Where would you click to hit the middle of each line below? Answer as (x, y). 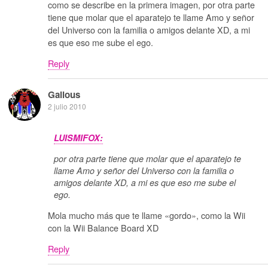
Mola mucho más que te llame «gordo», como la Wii (147, 215)
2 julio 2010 (67, 106)
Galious (64, 94)
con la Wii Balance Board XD (103, 227)
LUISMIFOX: (78, 138)
